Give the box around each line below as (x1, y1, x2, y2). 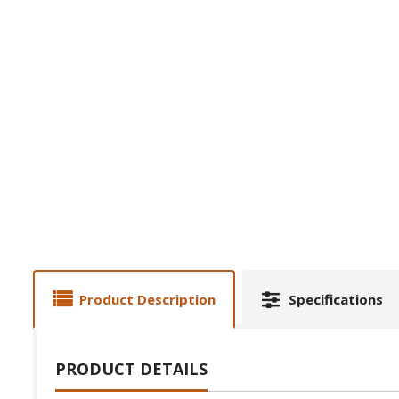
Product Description (79, 289, 216, 308)
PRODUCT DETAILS (55, 357, 208, 379)
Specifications (289, 289, 383, 308)
